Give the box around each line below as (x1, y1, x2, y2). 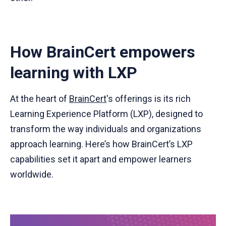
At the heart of (10, 93, 69, 104)
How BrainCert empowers (10, 42, 195, 62)
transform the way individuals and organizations (10, 124, 201, 135)
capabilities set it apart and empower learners (10, 154, 192, 165)
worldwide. (10, 169, 53, 180)
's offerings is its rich (106, 93, 191, 104)
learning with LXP (10, 63, 137, 83)
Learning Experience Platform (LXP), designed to (10, 108, 203, 120)
